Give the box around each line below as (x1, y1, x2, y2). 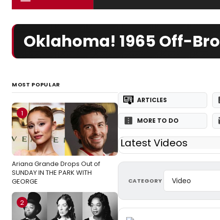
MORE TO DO (137, 116, 179, 125)
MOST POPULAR (12, 81, 60, 88)
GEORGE (12, 177, 38, 186)
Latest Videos (120, 136, 188, 150)
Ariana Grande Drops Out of (12, 159, 100, 168)
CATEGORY (128, 176, 163, 185)
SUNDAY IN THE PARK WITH (12, 168, 92, 177)
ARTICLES (137, 96, 167, 104)
